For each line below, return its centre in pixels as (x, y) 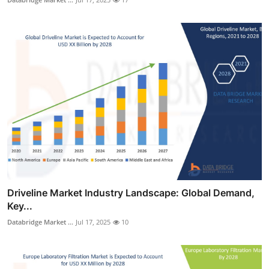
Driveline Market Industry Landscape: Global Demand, (131, 193)
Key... (20, 206)
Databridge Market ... (40, 222)
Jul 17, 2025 (93, 222)
